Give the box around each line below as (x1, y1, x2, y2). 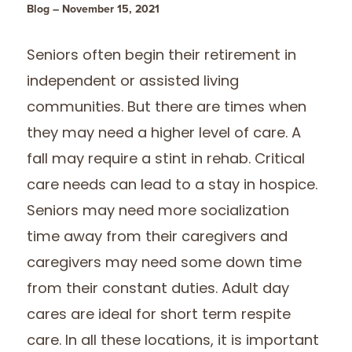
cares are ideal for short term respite (27, 307, 291, 323)
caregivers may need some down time (27, 255, 302, 271)
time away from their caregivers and (27, 229, 288, 245)
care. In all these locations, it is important (27, 333, 320, 349)
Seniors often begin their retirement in (27, 48, 297, 64)
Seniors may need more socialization (27, 203, 290, 219)
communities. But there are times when (27, 100, 307, 115)
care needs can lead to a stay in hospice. (27, 178, 318, 193)
